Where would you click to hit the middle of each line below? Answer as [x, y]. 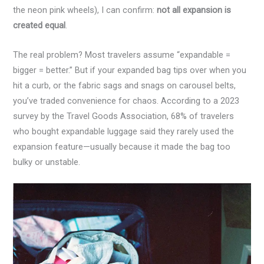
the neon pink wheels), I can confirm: [85, 10]
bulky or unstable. [47, 162]
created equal [39, 26]
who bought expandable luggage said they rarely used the [124, 131]
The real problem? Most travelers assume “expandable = [122, 55]
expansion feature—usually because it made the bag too [122, 146]
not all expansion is [194, 10]
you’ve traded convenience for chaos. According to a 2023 [126, 100]
